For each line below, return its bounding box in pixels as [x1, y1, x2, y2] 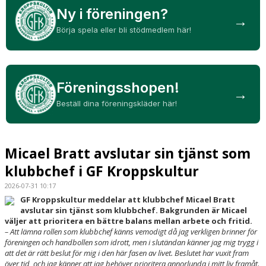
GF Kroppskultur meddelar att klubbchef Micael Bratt [20, 194, 235, 205]
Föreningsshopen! [56, 78, 179, 96]
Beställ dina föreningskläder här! [56, 98, 177, 108]
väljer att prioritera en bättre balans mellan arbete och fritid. [5, 216, 252, 227]
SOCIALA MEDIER [7, 20, 66, 30]
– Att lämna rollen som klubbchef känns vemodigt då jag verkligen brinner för [5, 226, 257, 237]
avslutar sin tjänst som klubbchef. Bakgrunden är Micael [20, 205, 247, 216]
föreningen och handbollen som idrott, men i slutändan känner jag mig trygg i [5, 237, 258, 248]
